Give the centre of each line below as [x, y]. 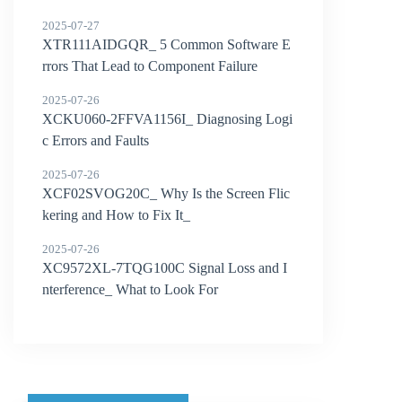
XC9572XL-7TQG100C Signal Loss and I [165, 268]
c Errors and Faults [96, 140]
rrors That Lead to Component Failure [150, 66]
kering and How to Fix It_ [117, 215]
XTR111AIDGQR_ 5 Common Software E [167, 44]
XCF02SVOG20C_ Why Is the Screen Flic [166, 193]
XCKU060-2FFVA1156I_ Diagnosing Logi [168, 119]
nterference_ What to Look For [131, 289]
